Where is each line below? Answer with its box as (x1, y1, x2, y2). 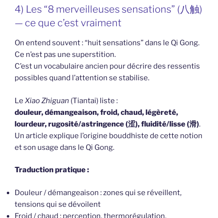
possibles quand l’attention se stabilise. (15, 73, 149, 83)
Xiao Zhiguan (25, 96, 69, 105)
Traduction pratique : (15, 165, 89, 175)
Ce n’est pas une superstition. (15, 50, 116, 59)
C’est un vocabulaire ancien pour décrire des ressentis (15, 62, 200, 71)
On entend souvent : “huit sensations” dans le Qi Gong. (15, 38, 200, 48)
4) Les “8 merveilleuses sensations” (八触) (15, 3, 202, 16)
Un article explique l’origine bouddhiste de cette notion (15, 131, 202, 140)
